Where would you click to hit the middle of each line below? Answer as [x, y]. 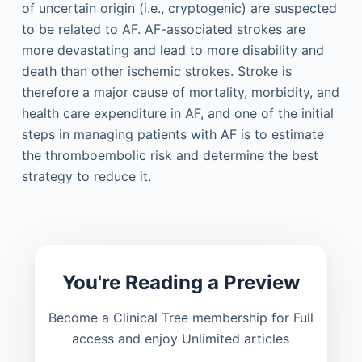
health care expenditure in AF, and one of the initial [177, 113]
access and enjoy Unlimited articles [181, 338]
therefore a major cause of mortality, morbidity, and [180, 92]
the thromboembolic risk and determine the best [170, 155]
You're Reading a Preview [181, 282]
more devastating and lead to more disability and [173, 50]
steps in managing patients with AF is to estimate [173, 134]
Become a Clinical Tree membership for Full [181, 317]
